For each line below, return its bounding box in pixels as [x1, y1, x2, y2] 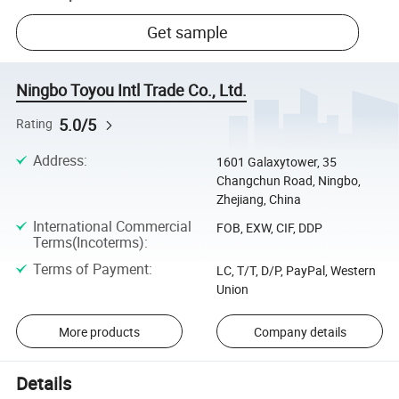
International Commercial [32, 216, 191, 237]
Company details [253, 322, 346, 340]
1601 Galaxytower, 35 [216, 153, 337, 171]
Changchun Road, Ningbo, [216, 172, 361, 190]
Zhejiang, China [216, 191, 301, 208]
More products [58, 322, 140, 340]
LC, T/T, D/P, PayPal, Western [216, 261, 376, 279]
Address [32, 151, 84, 171]
